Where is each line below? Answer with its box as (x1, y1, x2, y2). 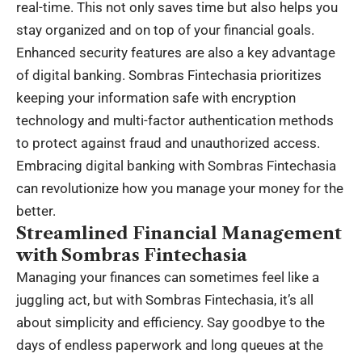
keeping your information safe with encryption (16, 89, 296, 106)
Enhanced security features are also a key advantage (16, 44, 335, 61)
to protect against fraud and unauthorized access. (16, 134, 320, 151)
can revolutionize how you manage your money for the (16, 179, 343, 196)
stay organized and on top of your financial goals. (16, 21, 314, 38)
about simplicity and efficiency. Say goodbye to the (16, 314, 325, 330)
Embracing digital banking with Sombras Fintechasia (16, 157, 336, 174)
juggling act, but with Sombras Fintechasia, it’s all (16, 291, 314, 308)
